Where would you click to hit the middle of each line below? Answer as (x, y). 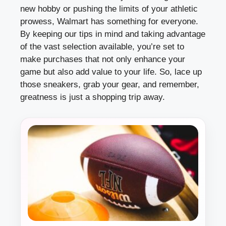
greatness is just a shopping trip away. (93, 97)
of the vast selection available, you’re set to (102, 46)
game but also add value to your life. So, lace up (111, 72)
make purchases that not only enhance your (103, 59)
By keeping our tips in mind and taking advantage (113, 34)
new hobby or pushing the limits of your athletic (109, 9)
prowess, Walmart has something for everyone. (109, 21)
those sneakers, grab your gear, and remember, (110, 84)
